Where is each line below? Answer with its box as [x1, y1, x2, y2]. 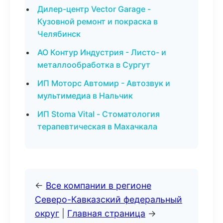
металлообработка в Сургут [37, 60, 150, 70]
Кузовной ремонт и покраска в [37, 16, 158, 26]
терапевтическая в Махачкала [37, 121, 157, 131]
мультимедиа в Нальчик [37, 91, 133, 101]
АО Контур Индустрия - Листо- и [37, 47, 166, 57]
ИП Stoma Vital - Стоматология [37, 109, 160, 119]
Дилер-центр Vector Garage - [37, 4, 151, 14]
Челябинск [37, 29, 81, 39]
